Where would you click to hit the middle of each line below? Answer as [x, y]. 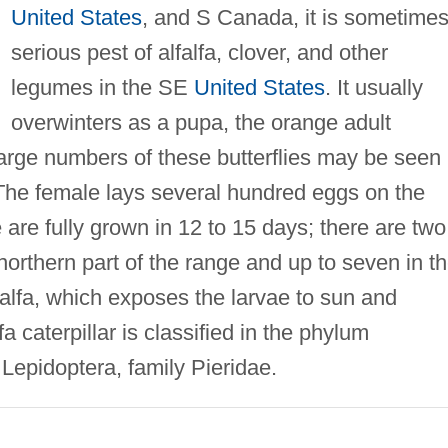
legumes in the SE [102, 87]
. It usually [373, 87]
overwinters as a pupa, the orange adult [200, 122]
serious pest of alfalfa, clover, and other [199, 52]
